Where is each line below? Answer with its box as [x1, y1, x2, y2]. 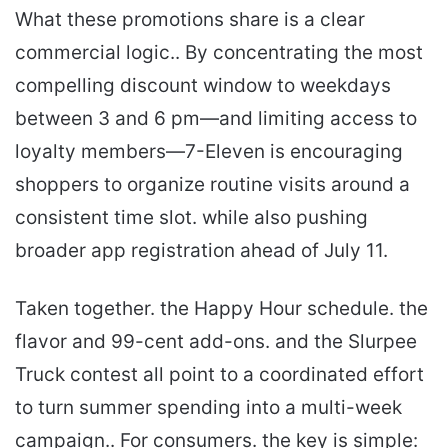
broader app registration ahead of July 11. [15, 239, 388, 263]
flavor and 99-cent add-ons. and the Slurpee [15, 330, 417, 354]
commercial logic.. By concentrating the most [15, 41, 423, 65]
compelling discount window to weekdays [15, 74, 391, 98]
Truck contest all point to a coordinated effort [15, 363, 424, 387]
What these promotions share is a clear [15, 8, 365, 32]
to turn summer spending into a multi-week [15, 396, 402, 420]
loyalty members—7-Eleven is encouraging [15, 140, 403, 164]
